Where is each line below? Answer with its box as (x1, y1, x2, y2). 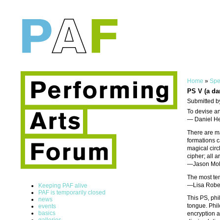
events (38, 202, 56, 210)
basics (38, 209, 55, 217)
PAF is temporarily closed (38, 189, 106, 196)
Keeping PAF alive (38, 182, 87, 189)
